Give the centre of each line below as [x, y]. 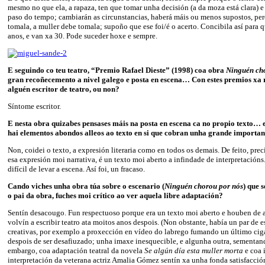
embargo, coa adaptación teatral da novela [76, 250]
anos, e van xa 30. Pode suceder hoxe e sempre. [83, 35]
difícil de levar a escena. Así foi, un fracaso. [76, 169]
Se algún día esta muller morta [194, 250]
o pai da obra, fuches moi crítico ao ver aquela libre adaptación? [115, 195]
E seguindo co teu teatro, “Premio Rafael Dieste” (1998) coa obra [117, 70]
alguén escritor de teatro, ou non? [64, 89]
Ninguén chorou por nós [204, 186]
